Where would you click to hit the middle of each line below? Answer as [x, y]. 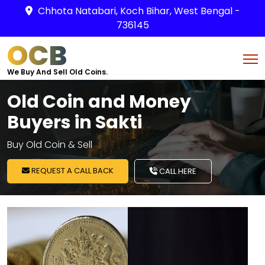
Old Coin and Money [99, 102]
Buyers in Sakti [75, 122]
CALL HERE [177, 171]
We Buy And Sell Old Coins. [57, 72]
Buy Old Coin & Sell [50, 145]
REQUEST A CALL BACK [72, 171]
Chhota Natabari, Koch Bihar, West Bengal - [139, 11]
